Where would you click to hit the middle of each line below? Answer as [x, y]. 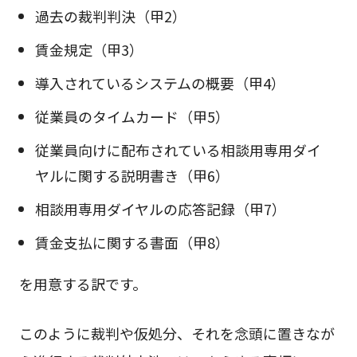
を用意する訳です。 [82, 284]
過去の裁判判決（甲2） [110, 16]
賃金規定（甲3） [89, 50]
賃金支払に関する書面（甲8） [132, 243]
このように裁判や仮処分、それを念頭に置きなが [177, 333]
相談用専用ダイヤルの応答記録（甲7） [160, 209]
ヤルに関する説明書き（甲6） [132, 176]
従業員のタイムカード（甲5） [132, 117]
